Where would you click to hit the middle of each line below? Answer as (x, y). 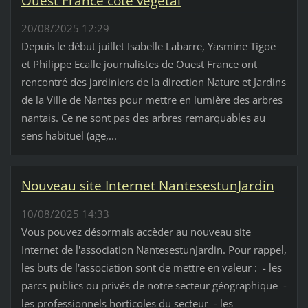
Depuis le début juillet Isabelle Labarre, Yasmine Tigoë (148, 46)
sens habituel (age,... (69, 136)
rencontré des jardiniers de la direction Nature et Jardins (153, 82)
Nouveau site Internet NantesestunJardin (147, 186)
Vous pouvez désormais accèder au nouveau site (136, 231)
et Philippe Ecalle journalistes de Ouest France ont (139, 64)
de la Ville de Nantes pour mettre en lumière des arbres (152, 100)
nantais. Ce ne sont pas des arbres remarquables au (143, 118)
